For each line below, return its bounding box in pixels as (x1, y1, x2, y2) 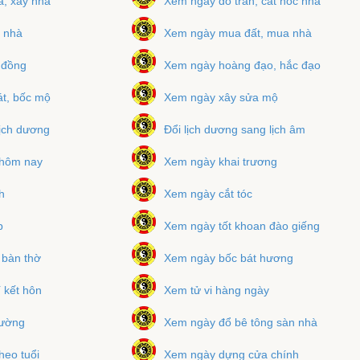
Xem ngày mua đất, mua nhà (164, 26, 313, 39)
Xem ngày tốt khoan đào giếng (164, 219, 321, 232)
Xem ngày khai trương (164, 154, 278, 168)
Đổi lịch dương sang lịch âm (164, 122, 306, 136)
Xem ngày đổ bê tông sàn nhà (164, 315, 318, 329)
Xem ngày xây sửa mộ (164, 90, 279, 104)
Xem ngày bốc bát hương (164, 251, 294, 264)
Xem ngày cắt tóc (164, 186, 253, 200)
